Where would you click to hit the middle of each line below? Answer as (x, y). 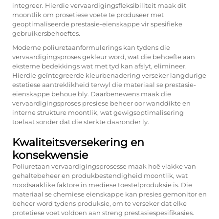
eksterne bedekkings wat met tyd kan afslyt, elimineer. (99, 66)
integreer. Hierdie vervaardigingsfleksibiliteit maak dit (99, 5)
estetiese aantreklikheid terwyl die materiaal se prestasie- (104, 85)
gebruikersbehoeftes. (46, 33)
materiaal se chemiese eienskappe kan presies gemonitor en (109, 194)
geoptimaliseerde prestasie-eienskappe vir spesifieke (97, 24)
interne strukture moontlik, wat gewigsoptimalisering (98, 112)
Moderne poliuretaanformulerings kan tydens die (91, 47)
